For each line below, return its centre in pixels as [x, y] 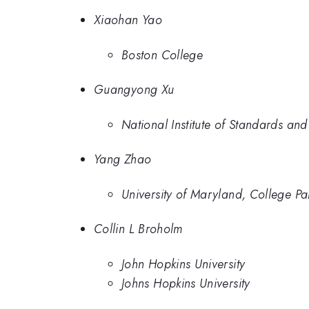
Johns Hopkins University [186, 283]
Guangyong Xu [134, 90]
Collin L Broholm [138, 229]
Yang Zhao [123, 160]
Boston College [162, 55]
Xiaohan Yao [128, 20]
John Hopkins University [183, 264]
